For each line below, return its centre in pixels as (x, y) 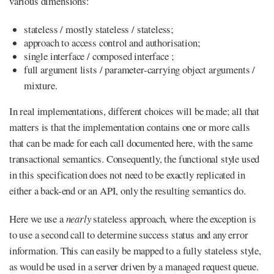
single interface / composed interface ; (99, 56)
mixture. (41, 85)
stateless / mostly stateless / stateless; (99, 29)
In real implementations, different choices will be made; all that (135, 111)
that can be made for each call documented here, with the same (131, 143)
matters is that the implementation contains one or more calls (130, 127)
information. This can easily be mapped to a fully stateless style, (135, 250)
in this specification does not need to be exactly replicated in (127, 174)
